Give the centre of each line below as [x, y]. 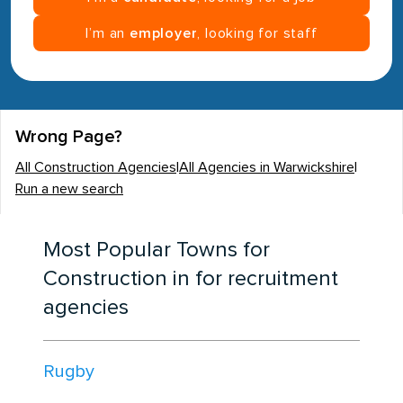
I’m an [107, 33]
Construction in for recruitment [191, 279]
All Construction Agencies [96, 167]
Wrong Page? [69, 137]
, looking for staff [257, 33]
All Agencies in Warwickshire [267, 167]
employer [164, 33]
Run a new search [69, 189]
